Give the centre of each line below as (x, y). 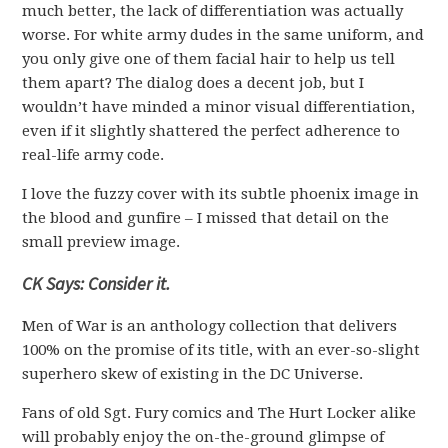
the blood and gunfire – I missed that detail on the (206, 218)
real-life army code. (93, 155)
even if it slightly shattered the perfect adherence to (211, 131)
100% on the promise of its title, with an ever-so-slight (221, 350)
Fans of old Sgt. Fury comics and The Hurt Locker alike (219, 413)
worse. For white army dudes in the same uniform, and (223, 35)
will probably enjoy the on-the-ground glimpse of (203, 437)
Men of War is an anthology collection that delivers (210, 326)
